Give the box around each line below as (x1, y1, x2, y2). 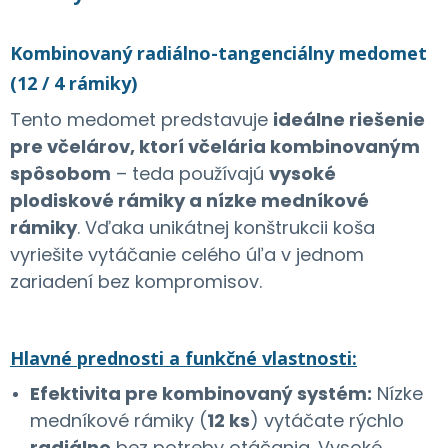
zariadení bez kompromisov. (10, 268, 262, 294)
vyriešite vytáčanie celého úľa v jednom (10, 241, 364, 267)
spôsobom (10, 160, 111, 186)
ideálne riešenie (273, 106, 425, 132)
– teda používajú (111, 160, 269, 186)
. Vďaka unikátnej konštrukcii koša (77, 214, 375, 240)
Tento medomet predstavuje (10, 106, 273, 132)
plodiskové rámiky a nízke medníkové (10, 187, 369, 213)
